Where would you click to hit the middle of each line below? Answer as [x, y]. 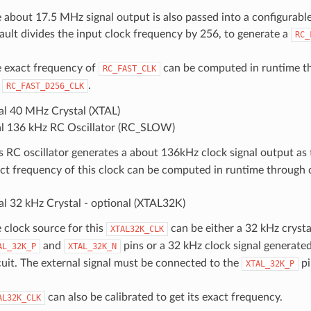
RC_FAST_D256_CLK [45, 86]
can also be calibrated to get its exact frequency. [163, 297]
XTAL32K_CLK [137, 229]
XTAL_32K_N [92, 246]
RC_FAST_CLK [129, 68]
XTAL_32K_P [270, 263]
